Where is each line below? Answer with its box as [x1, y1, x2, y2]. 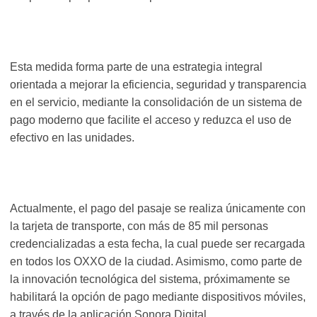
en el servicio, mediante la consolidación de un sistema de [10, 96, 302, 109]
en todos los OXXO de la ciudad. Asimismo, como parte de [10, 255, 302, 268]
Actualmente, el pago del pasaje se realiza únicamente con [10, 202, 306, 215]
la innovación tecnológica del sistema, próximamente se [10, 273, 290, 286]
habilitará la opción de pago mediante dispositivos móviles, [10, 291, 306, 304]
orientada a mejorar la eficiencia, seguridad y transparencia [10, 79, 306, 91]
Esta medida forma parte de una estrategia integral [10, 61, 263, 74]
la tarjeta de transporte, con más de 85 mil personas [10, 220, 268, 233]
